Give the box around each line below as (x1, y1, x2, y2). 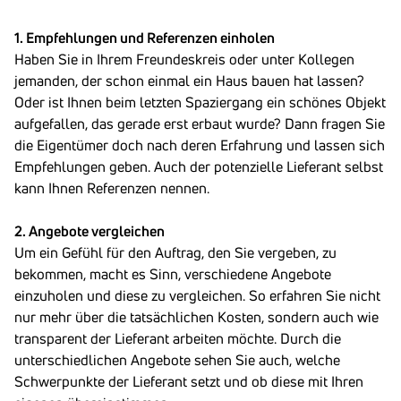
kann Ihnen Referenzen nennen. (14, 179, 209, 197)
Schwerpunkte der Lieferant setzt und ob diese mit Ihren (14, 372, 363, 390)
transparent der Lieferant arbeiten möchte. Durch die (14, 329, 341, 347)
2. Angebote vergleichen (14, 222, 165, 240)
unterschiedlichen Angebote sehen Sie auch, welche (14, 351, 340, 369)
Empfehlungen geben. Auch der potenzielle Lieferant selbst (14, 158, 383, 175)
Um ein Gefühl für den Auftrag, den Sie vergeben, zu (14, 243, 337, 261)
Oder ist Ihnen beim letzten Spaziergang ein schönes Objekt (14, 93, 386, 111)
